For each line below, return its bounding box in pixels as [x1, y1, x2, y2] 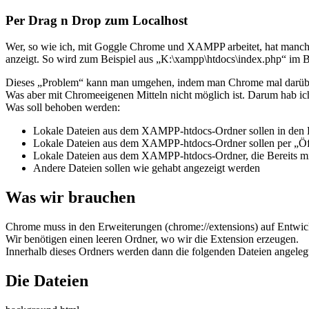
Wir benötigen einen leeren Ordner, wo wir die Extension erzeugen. [6, 233, 299, 246]
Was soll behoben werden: [6, 101, 120, 114]
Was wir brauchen [6, 188, 135, 207]
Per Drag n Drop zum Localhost [6, 12, 188, 28]
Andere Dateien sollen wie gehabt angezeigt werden [33, 162, 260, 175]
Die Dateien [6, 272, 88, 290]
